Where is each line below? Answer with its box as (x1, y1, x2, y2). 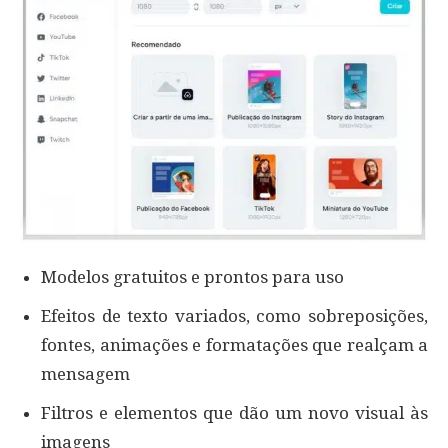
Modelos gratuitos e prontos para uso (41, 267, 344, 288)
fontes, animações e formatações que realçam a (41, 335, 428, 356)
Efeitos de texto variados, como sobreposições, (41, 306, 428, 327)
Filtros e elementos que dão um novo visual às (41, 403, 428, 424)
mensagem (41, 364, 130, 385)
